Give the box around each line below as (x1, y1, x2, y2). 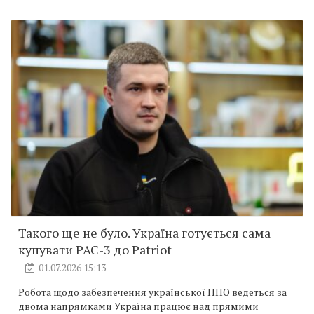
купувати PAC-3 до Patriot (18, 240, 172, 258)
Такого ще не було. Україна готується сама (18, 224, 271, 241)
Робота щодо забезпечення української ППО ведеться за (18, 285, 287, 299)
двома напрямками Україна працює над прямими (18, 299, 259, 313)
